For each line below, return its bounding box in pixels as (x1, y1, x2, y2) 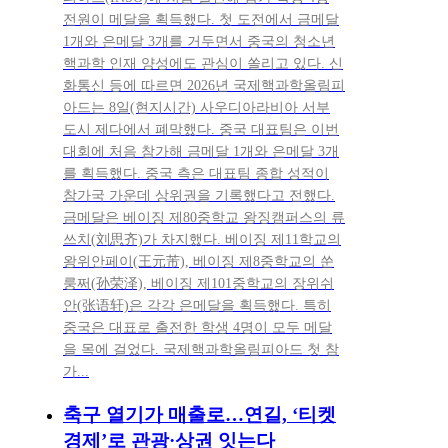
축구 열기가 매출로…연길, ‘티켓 (63, 404, 336, 426)
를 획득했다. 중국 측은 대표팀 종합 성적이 (63, 166, 329, 182)
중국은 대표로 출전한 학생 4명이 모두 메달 (63, 320, 332, 336)
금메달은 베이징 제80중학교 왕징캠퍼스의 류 (63, 210, 345, 226)
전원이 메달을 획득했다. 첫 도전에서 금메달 (63, 12, 339, 28)
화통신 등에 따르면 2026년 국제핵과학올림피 (63, 78, 345, 94)
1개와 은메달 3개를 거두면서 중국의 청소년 (63, 34, 335, 50)
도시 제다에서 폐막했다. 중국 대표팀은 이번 (63, 122, 339, 138)
